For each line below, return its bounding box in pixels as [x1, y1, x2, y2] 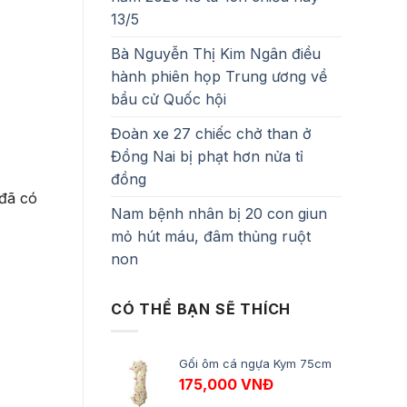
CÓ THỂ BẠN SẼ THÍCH [111, 299, 292, 318]
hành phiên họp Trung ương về [111, 66, 327, 85]
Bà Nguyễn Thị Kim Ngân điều [111, 44, 321, 63]
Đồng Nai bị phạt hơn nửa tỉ [111, 146, 303, 165]
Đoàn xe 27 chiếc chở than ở [111, 124, 312, 143]
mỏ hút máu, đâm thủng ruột [111, 226, 311, 245]
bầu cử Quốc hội [111, 89, 226, 108]
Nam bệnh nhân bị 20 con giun [111, 203, 327, 223]
